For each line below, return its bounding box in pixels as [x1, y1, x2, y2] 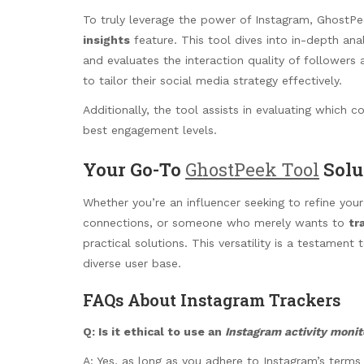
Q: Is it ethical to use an [83, 325, 225, 339]
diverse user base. [83, 256, 181, 270]
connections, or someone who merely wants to [83, 215, 349, 229]
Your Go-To [83, 157, 185, 181]
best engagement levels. [83, 123, 217, 137]
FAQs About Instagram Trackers [83, 288, 340, 310]
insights [83, 32, 130, 46]
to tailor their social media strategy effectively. [83, 73, 342, 87]
